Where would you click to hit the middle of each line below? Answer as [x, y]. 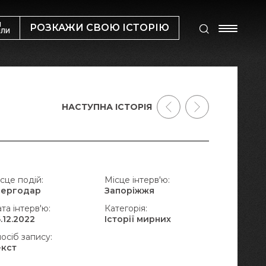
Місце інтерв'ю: [137, 180]
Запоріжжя [129, 191]
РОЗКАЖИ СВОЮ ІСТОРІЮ [99, 28]
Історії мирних [137, 219]
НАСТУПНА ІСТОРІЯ [107, 107]
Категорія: [126, 208]
